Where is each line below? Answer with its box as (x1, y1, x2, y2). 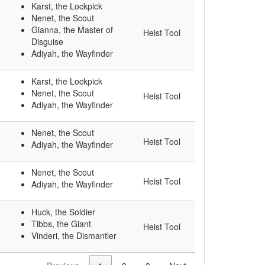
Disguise (31, 35, 63, 48)
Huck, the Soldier (31, 206, 95, 218)
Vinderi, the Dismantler (31, 230, 117, 242)
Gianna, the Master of (31, 24, 113, 36)
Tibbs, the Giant (31, 218, 91, 230)
